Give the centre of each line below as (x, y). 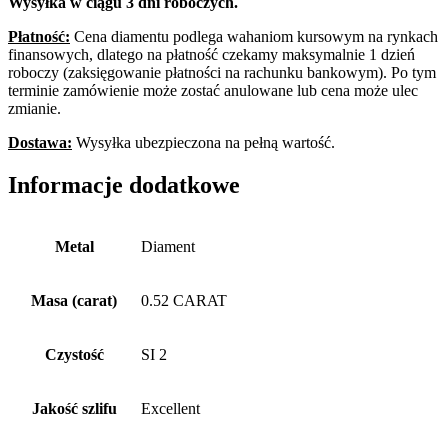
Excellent (170, 409)
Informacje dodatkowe (124, 185)
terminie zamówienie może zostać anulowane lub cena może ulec (213, 91)
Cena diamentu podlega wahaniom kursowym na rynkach (254, 37)
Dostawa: (40, 143)
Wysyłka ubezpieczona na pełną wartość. (203, 143)
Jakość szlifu (74, 409)
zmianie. (34, 109)
